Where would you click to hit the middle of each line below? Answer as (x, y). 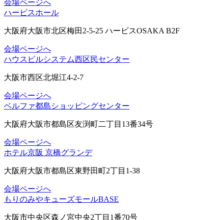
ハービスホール (31, 12)
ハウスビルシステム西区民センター (67, 59)
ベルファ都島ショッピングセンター (67, 106)
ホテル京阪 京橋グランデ (48, 152)
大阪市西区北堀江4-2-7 (44, 77)
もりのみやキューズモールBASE (61, 199)
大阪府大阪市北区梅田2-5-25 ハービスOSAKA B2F (92, 30)
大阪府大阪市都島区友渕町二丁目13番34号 (79, 124)
